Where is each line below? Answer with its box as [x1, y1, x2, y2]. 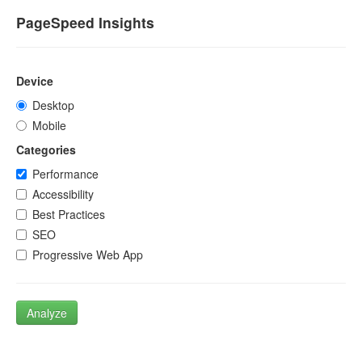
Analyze [27, 305, 67, 321]
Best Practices [32, 206, 105, 222]
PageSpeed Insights [16, 12, 154, 32]
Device [16, 73, 53, 89]
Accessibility [32, 186, 94, 202]
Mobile [32, 117, 66, 133]
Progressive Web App [32, 246, 143, 263]
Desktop [32, 97, 74, 113]
